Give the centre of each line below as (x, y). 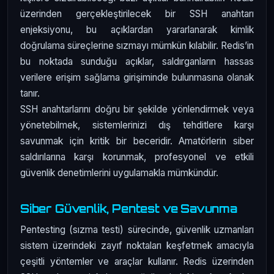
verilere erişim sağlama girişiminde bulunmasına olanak (137, 77)
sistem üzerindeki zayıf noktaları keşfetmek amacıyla (137, 246)
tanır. (30, 93)
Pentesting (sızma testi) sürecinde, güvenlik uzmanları (137, 230)
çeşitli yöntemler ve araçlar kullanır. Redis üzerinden (137, 262)
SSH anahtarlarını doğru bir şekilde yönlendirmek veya (137, 109)
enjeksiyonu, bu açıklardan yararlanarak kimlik (137, 29)
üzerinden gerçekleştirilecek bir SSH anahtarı (137, 13)
